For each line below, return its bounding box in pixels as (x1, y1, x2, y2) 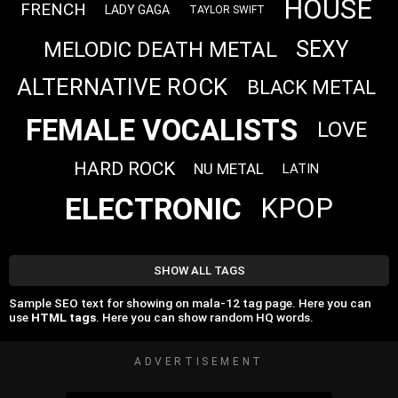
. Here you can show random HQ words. (96, 310, 314, 325)
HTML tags (31, 310, 96, 325)
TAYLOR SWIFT (188, 3, 265, 16)
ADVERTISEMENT (134, 354, 264, 368)
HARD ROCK (73, 157, 175, 179)
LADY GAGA (105, 2, 171, 17)
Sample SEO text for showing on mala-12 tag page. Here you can (9, 296, 371, 311)
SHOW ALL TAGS (153, 263, 245, 277)
